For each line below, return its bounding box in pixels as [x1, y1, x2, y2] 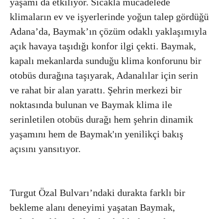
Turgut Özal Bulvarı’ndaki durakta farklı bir [10, 187, 185, 198]
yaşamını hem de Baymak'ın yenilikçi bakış [10, 128, 183, 139]
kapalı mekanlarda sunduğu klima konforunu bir [10, 55, 201, 66]
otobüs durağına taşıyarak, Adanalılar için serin [10, 69, 198, 81]
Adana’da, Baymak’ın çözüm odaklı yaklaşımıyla [10, 25, 207, 37]
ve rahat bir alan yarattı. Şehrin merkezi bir [10, 84, 182, 95]
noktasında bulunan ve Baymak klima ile [10, 99, 172, 110]
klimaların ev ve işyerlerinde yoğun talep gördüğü [10, 11, 209, 22]
